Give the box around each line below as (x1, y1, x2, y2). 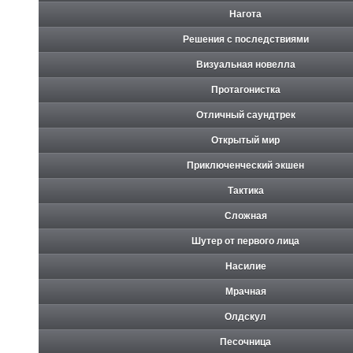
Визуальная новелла (195, 58, 295, 70)
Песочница (220, 336, 271, 347)
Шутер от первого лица (191, 235, 299, 247)
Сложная (224, 210, 267, 221)
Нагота (229, 8, 262, 20)
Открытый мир (211, 134, 280, 146)
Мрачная (225, 285, 266, 297)
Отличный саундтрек (195, 109, 295, 121)
